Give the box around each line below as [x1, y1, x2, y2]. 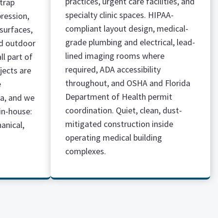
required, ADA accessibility [65, 64, 161, 75]
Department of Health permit [65, 91, 172, 102]
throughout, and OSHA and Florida [65, 77, 190, 89]
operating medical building [65, 132, 162, 143]
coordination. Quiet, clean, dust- [65, 105, 182, 116]
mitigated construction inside [65, 118, 173, 129]
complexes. [65, 145, 106, 157]
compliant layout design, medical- [65, 23, 188, 34]
